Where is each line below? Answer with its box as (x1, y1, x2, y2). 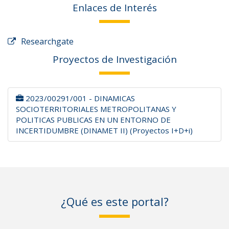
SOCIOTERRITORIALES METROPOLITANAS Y (16, 104, 176, 114)
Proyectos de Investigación (52, 53, 177, 66)
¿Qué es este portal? (60, 194, 169, 209)
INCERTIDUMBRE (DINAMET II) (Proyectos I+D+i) (16, 125, 193, 135)
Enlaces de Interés (72, 1, 157, 14)
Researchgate (21, 36, 74, 47)
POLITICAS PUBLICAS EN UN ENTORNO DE (16, 114, 171, 125)
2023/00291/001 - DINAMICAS (24, 93, 135, 103)
